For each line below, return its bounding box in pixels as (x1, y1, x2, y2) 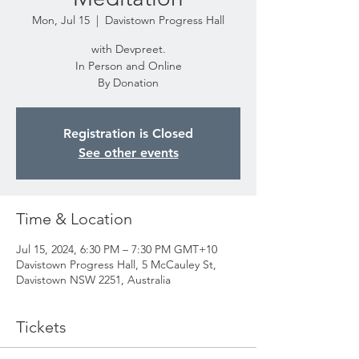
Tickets (16, 317, 67, 337)
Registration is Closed (63, 126, 193, 141)
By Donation (98, 75, 159, 90)
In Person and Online (75, 58, 182, 73)
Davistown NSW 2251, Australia (16, 272, 171, 287)
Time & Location (16, 209, 132, 228)
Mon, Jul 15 (32, 13, 90, 27)
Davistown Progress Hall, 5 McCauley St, (16, 257, 216, 272)
